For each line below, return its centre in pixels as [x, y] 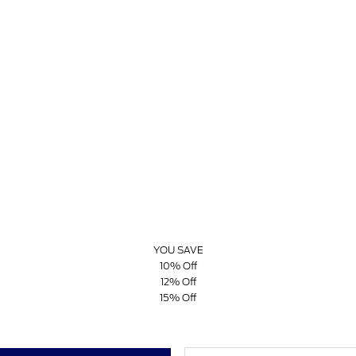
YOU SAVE [178, 250]
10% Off [178, 266]
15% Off [178, 298]
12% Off [178, 282]
